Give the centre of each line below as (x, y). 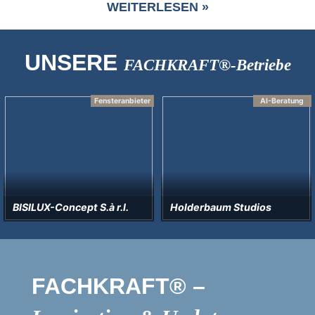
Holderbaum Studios (220, 207)
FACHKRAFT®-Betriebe (207, 65)
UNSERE (74, 62)
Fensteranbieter (122, 101)
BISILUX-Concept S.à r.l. (70, 207)
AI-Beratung (282, 101)
